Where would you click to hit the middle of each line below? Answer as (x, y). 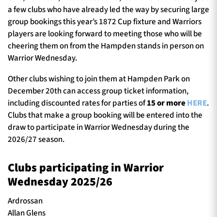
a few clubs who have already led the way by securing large (108, 9)
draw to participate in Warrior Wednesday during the (99, 128)
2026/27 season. (36, 140)
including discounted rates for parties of (77, 103)
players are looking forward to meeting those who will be (105, 34)
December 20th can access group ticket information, (98, 91)
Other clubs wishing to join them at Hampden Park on (99, 79)
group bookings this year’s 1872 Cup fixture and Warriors (105, 22)
